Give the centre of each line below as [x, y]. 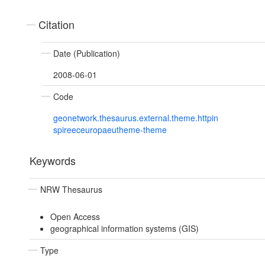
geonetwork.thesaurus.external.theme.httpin [136, 118]
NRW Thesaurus [71, 190]
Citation [56, 25]
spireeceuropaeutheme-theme [110, 130]
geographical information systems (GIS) [124, 229]
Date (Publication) [87, 54]
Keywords [53, 161]
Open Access [75, 217]
